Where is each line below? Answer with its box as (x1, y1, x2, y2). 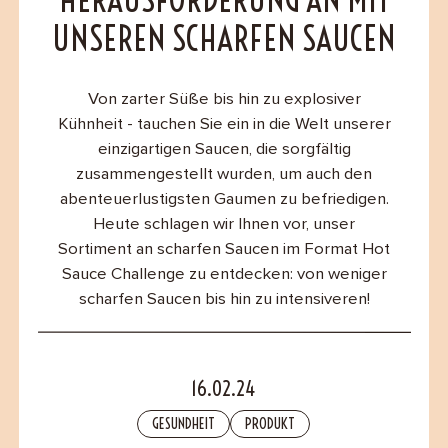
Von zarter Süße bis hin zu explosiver (87, 91, 361, 109)
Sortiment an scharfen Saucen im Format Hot (58, 241, 390, 259)
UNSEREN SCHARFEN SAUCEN (52, 18, 396, 61)
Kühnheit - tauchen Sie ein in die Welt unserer (57, 116, 391, 134)
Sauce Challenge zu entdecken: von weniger (61, 266, 387, 284)
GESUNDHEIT (152, 413, 216, 433)
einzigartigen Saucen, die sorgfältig (97, 141, 351, 159)
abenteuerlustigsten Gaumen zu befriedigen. (59, 191, 389, 209)
